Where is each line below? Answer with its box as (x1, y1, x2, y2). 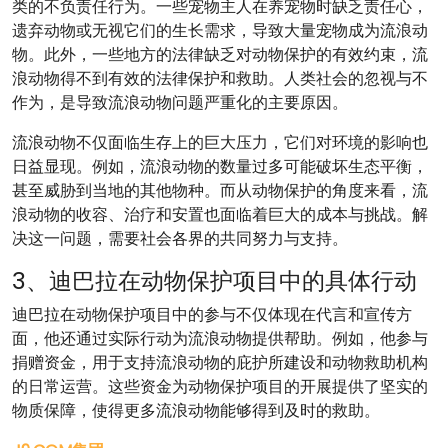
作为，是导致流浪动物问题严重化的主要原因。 (12, 91, 348, 114)
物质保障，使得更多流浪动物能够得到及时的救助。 (12, 399, 380, 422)
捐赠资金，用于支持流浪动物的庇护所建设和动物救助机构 (12, 351, 428, 374)
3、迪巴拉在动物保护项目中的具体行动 (12, 264, 417, 297)
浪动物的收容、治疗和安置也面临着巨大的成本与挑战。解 (12, 203, 428, 226)
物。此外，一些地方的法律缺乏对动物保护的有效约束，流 (12, 43, 428, 66)
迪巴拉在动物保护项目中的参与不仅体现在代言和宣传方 (12, 303, 412, 326)
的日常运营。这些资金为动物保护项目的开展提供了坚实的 (12, 375, 428, 398)
